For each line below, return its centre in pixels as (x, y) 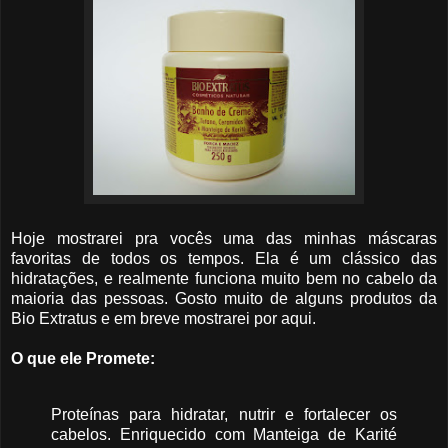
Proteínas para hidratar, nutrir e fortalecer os (224, 414)
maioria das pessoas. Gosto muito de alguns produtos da (224, 298)
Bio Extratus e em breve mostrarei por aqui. (163, 318)
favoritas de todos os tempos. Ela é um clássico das (224, 258)
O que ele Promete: (83, 358)
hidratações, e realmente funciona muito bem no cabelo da (224, 278)
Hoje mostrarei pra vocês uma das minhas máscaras (224, 238)
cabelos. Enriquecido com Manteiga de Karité (224, 434)
